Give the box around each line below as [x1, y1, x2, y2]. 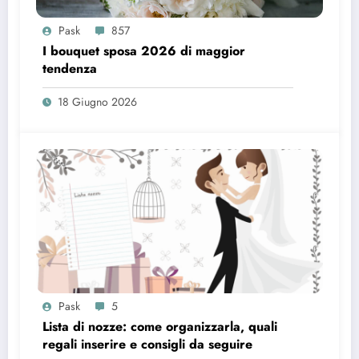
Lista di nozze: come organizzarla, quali [42, 317, 277, 337]
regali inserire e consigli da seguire [42, 335, 252, 354]
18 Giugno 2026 [58, 94, 137, 111]
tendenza [42, 59, 97, 79]
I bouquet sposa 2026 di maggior [42, 42, 245, 61]
